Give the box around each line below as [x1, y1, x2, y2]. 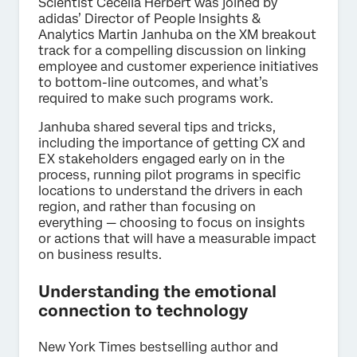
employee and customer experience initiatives [38, 58, 319, 74]
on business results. [38, 246, 162, 262]
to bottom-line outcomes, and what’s [38, 74, 269, 90]
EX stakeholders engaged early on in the [38, 151, 284, 167]
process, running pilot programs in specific [38, 167, 300, 182]
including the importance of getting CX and [38, 135, 305, 151]
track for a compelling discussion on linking [38, 42, 306, 58]
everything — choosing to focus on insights [38, 214, 305, 230]
